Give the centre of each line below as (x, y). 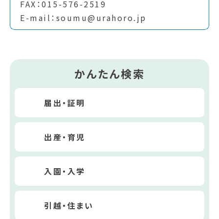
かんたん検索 (109, 73)
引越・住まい (69, 205)
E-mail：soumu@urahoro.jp (83, 18)
